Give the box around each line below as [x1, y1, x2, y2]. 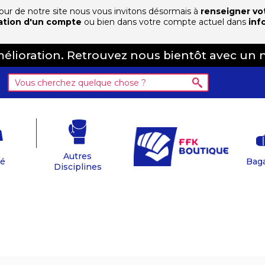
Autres [63, 151, 92, 161]
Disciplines [53, 161, 102, 172]
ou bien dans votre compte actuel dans [82, 17, 248, 27]
